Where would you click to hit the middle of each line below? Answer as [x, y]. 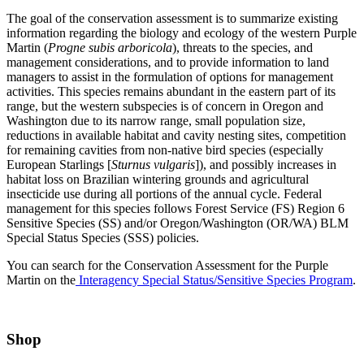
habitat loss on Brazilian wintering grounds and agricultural [158, 180]
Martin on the [41, 280]
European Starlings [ [59, 165]
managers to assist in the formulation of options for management [170, 77]
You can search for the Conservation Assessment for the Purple [167, 266]
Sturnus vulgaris [153, 165]
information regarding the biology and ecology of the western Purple [182, 33]
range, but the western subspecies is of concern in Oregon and [165, 106]
